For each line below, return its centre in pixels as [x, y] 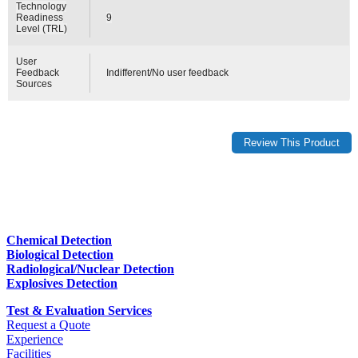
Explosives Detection [62, 284]
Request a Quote [48, 325]
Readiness [40, 17]
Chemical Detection [59, 241]
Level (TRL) [42, 28]
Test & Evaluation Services [79, 311]
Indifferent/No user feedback [168, 72]
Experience [35, 340]
